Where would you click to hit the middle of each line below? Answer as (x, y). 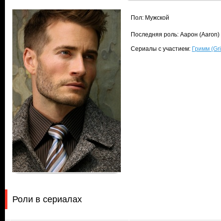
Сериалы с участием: (161, 49)
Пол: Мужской (150, 18)
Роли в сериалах (47, 199)
